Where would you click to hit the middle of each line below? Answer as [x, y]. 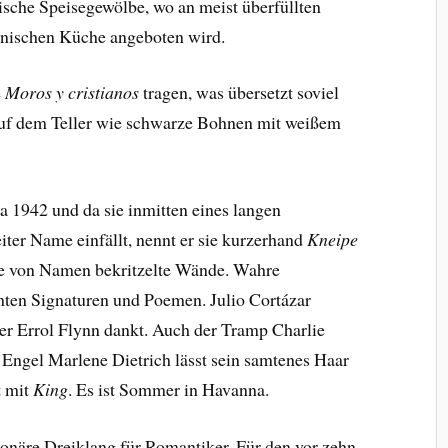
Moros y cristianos [72, 92]
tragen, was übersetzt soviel [239, 92]
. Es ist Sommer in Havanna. [169, 389]
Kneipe [333, 239]
